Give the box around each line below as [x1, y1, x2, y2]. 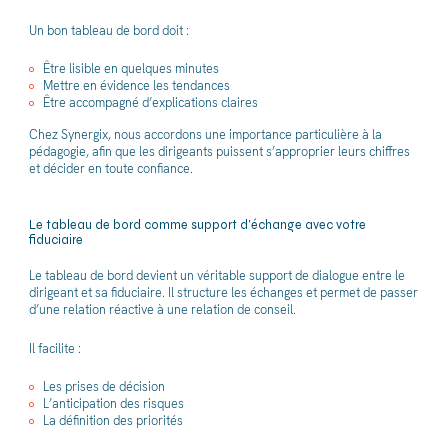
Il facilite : [28, 339, 81, 357]
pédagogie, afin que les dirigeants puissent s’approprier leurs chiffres [28, 142, 410, 160]
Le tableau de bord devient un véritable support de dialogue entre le [28, 267, 405, 285]
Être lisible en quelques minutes [43, 60, 219, 78]
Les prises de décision [43, 378, 165, 396]
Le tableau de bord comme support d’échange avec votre [28, 217, 366, 233]
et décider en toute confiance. [28, 159, 193, 177]
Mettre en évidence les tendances [43, 77, 230, 95]
